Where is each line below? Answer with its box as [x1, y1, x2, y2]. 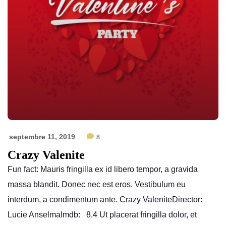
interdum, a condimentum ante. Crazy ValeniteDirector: [8, 195, 202, 204]
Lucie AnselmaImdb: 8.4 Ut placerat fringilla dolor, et [8, 210, 197, 219]
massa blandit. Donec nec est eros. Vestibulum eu [8, 180, 186, 189]
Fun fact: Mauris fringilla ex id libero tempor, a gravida [8, 165, 198, 174]
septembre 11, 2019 [9, 133, 75, 141]
